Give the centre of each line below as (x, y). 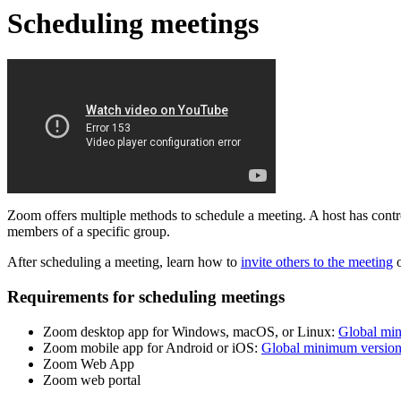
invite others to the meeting (317, 262)
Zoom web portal (92, 380)
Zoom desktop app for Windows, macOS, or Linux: (191, 331)
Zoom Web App (89, 363)
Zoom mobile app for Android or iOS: (152, 347)
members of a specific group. (89, 232)
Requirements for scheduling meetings (146, 297)
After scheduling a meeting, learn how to (124, 262)
